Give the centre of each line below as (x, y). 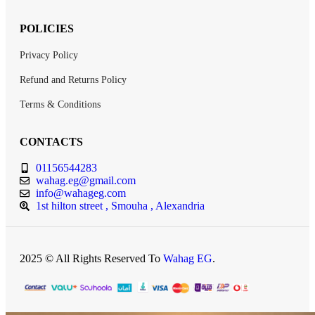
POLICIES (47, 28)
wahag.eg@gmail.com (85, 180)
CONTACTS (51, 141)
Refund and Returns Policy (73, 79)
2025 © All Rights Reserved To (91, 258)
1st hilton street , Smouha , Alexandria (120, 205)
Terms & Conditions (60, 104)
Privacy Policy (49, 55)
